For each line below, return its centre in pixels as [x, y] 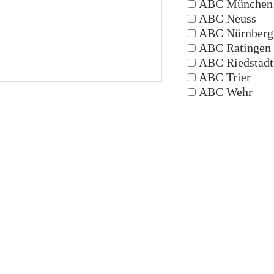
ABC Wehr [224, 91]
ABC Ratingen [234, 47]
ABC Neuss [226, 18]
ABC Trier [224, 77]
